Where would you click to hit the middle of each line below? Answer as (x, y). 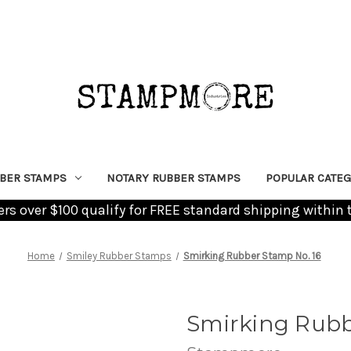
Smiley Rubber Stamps (119, 255)
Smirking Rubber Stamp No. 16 (252, 255)
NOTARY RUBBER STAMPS (173, 177)
